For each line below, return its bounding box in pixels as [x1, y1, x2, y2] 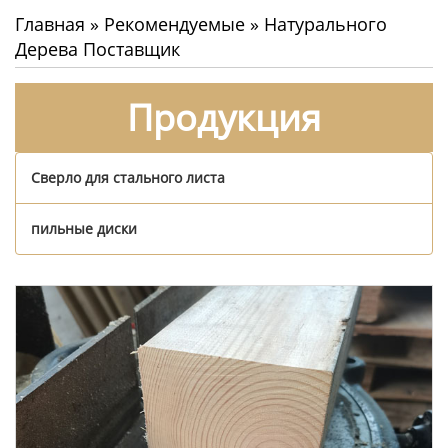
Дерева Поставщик [15, 37, 180, 61]
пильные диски [31, 219, 137, 238]
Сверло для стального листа [31, 168, 225, 187]
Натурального [264, 12, 387, 36]
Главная [15, 12, 85, 36]
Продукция [127, 93, 321, 142]
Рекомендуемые [104, 12, 245, 36]
